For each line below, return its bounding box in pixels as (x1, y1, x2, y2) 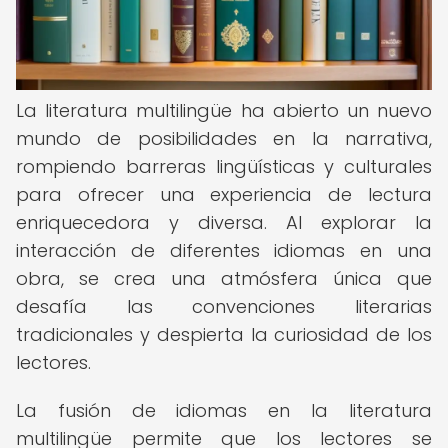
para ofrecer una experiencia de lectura (16, 182, 432, 207)
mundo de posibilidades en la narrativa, (16, 126, 432, 151)
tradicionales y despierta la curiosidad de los (16, 322, 432, 347)
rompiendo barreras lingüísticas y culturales (16, 154, 432, 179)
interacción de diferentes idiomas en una (16, 238, 432, 263)
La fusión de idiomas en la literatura (16, 398, 432, 423)
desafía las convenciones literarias (16, 294, 432, 319)
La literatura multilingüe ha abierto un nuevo (16, 98, 432, 123)
